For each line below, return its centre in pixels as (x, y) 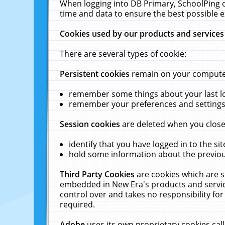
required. (78, 204)
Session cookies (91, 124)
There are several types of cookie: (123, 54)
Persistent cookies (96, 74)
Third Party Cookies (98, 174)
